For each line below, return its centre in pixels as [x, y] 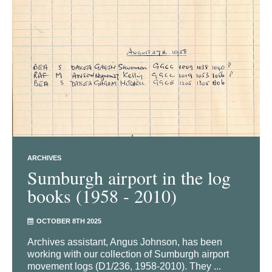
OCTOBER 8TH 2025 [69, 221]
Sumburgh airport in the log [129, 178]
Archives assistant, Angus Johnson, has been [125, 242]
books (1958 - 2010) [102, 196]
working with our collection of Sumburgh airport [128, 254]
